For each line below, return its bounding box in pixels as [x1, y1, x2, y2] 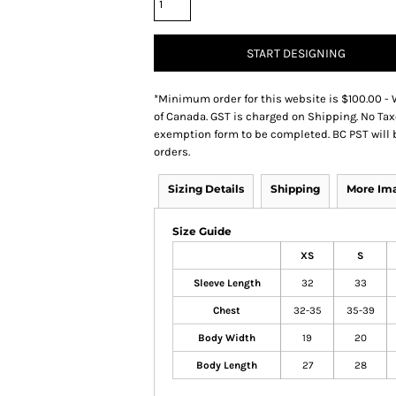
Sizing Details [168, 182, 244, 195]
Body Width [198, 331, 255, 344]
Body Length [196, 359, 257, 371]
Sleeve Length [193, 277, 261, 289]
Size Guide [172, 225, 232, 238]
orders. [154, 145, 190, 158]
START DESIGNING [247, 46, 346, 62]
